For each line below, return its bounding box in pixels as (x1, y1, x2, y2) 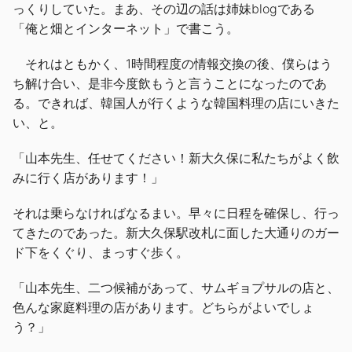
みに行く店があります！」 (13, 169, 163, 185)
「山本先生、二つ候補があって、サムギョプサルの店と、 (13, 279, 339, 295)
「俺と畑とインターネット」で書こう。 (13, 20, 239, 36)
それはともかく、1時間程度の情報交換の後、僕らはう (13, 55, 332, 71)
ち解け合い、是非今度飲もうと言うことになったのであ (13, 75, 327, 91)
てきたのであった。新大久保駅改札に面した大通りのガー (13, 224, 339, 240)
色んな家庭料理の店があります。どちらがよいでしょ (13, 299, 314, 315)
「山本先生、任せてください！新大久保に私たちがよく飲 (13, 149, 339, 166)
